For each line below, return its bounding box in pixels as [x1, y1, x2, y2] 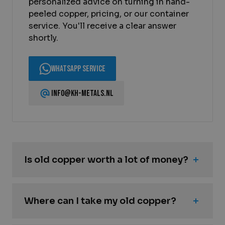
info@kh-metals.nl [51, 88, 114, 99]
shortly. [29, 33, 58, 44]
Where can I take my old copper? [24, 195, 176, 207]
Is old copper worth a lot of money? [24, 154, 188, 166]
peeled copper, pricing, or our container [29, 9, 189, 20]
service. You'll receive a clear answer [29, 21, 176, 32]
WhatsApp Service [51, 64, 105, 74]
